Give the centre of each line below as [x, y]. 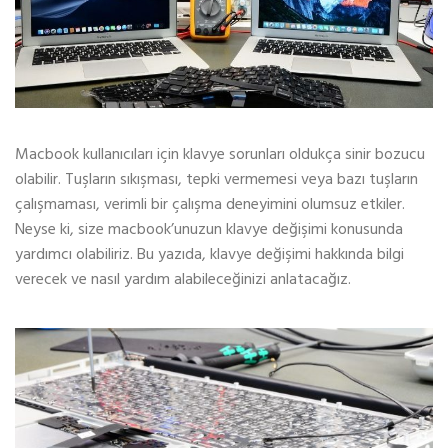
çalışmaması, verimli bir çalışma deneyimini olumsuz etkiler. [210, 205]
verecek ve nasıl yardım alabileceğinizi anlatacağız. [183, 280]
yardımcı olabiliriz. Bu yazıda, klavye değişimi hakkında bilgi [209, 255]
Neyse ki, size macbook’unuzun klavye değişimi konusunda [209, 230]
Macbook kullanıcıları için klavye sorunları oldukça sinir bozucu [220, 155]
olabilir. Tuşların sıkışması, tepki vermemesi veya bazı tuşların [216, 180]
